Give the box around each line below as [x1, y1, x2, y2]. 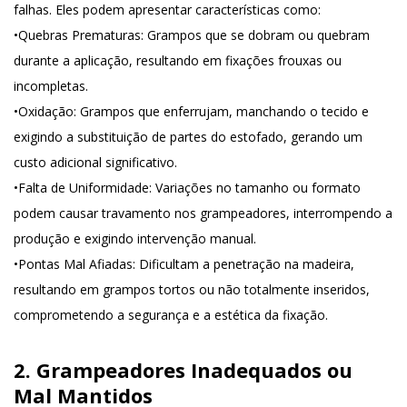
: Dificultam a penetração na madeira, [133, 255, 354, 273]
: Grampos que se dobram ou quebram [141, 26, 370, 44]
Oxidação [18, 103, 74, 120]
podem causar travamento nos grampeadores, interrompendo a [14, 204, 392, 222]
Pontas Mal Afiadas [18, 255, 133, 273]
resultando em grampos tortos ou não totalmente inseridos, [14, 281, 370, 298]
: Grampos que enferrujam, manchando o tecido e [74, 103, 369, 120]
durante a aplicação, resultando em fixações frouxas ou [14, 52, 342, 69]
